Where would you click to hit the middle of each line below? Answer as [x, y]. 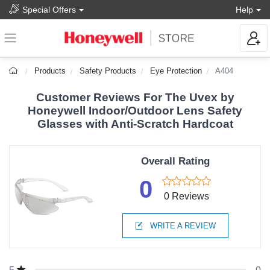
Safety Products [108, 71]
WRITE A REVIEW [181, 226]
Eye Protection [176, 71]
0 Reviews [187, 196]
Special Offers [49, 9]
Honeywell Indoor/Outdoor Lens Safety [135, 111]
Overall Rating [175, 162]
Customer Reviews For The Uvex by [135, 98]
